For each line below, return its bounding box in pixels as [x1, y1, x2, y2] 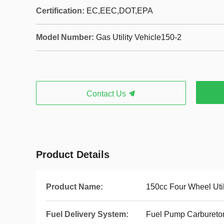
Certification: [36, 6, 84, 15]
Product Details [36, 149, 109, 160]
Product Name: [46, 182, 103, 191]
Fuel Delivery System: [46, 210, 128, 218]
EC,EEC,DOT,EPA [86, 6, 153, 15]
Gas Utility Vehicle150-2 [96, 33, 181, 41]
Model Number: [36, 33, 94, 41]
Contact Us [86, 89, 128, 98]
